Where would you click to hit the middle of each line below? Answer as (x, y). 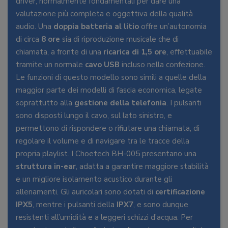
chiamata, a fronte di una (60, 52)
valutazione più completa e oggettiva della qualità (104, 14)
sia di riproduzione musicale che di (119, 39)
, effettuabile (189, 52)
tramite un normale (50, 65)
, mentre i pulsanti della (75, 205)
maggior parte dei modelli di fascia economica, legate (109, 90)
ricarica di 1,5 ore (135, 52)
